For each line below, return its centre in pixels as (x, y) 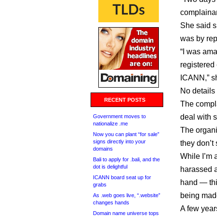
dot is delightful (110, 167)
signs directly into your (119, 141)
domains (103, 149)
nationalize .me (110, 124)
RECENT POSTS (125, 100)
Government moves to (119, 116)
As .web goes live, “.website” (127, 195)
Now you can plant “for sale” (126, 134)
